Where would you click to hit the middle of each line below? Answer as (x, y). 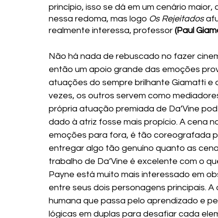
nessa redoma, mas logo (99, 19)
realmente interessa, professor (112, 31)
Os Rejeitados (176, 19)
